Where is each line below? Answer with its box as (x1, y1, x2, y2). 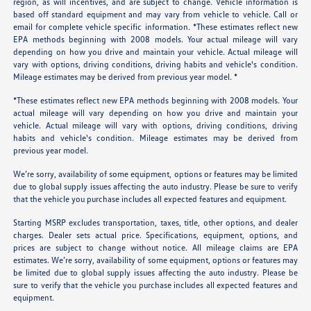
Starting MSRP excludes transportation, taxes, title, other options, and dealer (13, 217, 298, 228)
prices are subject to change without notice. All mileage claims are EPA (13, 242, 298, 253)
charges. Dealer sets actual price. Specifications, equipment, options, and (13, 230, 298, 241)
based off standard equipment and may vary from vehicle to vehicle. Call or (13, 9, 298, 20)
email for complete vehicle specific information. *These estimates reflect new (13, 22, 298, 33)
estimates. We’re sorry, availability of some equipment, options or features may (13, 255, 298, 266)
